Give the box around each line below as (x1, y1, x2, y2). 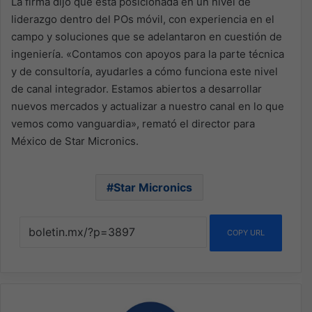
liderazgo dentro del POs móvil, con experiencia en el (11, 13, 274, 26)
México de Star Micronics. (11, 134, 139, 148)
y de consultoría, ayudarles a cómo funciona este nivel (11, 65, 278, 78)
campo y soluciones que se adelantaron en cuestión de (11, 30, 282, 43)
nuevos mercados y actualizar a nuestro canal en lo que (11, 100, 284, 113)
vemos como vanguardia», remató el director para (11, 117, 255, 130)
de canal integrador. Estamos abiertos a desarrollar (11, 82, 262, 95)
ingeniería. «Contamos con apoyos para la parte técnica (11, 47, 284, 61)
